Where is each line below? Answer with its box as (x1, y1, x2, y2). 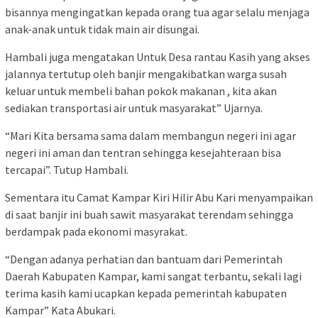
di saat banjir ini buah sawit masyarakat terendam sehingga (5, 207, 293, 222)
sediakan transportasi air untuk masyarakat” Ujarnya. (5, 101, 263, 116)
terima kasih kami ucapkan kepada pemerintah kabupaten (5, 286, 287, 301)
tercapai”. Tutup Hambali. (5, 163, 128, 177)
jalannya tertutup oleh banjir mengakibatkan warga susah (5, 67, 287, 82)
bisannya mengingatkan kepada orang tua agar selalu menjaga (5, 5, 309, 20)
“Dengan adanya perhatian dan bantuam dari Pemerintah (5, 252, 283, 267)
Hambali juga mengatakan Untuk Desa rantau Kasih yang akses (5, 50, 310, 65)
